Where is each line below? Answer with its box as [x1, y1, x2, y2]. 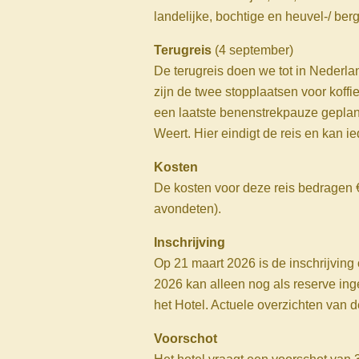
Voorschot [154, 332, 217, 346]
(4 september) [212, 43, 293, 58]
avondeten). [154, 202, 221, 216]
